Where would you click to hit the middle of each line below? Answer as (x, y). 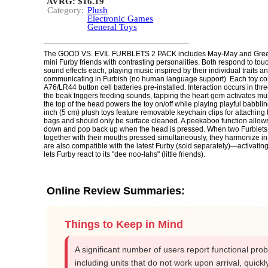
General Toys (112, 27)
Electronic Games (120, 19)
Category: (66, 10)
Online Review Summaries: (116, 191)
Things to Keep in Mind (124, 224)
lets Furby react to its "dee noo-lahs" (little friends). (124, 154)
